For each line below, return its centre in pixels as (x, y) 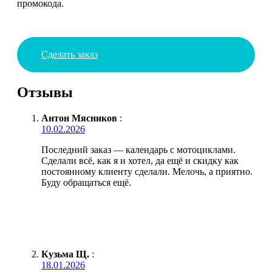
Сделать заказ (70, 54)
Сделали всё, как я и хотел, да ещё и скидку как (140, 160)
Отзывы (45, 92)
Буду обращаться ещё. (86, 182)
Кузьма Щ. (65, 254)
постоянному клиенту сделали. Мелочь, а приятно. (147, 171)
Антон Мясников (79, 118)
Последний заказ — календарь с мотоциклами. (138, 149)
